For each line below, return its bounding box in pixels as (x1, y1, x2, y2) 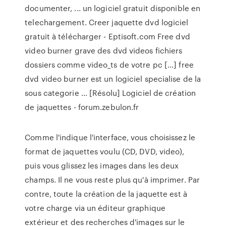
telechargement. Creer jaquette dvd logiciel (25, 17, 189, 28)
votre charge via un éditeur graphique (25, 202, 165, 213)
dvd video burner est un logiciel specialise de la (25, 73, 201, 84)
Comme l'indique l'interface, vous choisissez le (25, 132, 195, 143)
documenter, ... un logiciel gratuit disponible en (25, 3, 201, 14)
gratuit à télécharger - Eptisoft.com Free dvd (25, 31, 190, 42)
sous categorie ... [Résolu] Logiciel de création (25, 87, 196, 98)
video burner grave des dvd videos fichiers (25, 45, 183, 56)
